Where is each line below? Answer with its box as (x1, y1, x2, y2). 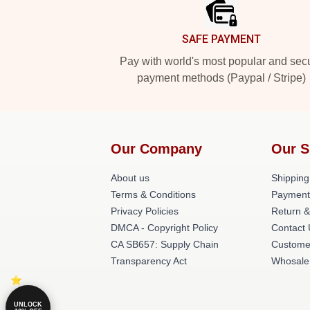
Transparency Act (111, 255, 187, 266)
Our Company (111, 141, 202, 156)
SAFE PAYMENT (182, 33, 261, 46)
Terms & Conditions (111, 189, 196, 200)
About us (111, 172, 149, 183)
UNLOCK (14, 300, 42, 308)
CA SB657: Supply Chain (111, 239, 219, 250)
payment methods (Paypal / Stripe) (137, 72, 306, 84)
